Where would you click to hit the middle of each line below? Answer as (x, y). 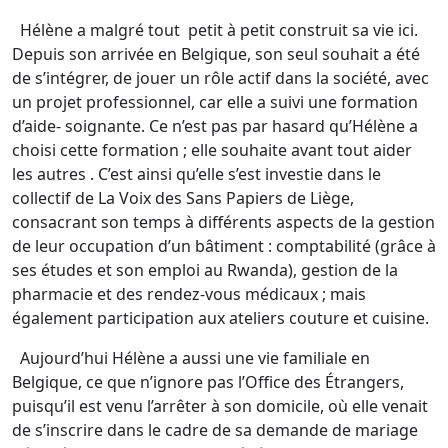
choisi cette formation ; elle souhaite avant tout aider (212, 150)
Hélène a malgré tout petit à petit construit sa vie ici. (215, 30)
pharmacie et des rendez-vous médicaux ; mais (189, 294)
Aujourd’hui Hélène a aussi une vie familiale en (191, 358)
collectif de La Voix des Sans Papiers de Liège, (183, 198)
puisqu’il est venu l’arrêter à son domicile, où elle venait (220, 406)
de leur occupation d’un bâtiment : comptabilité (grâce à (224, 246)
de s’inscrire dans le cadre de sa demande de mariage (215, 430)
